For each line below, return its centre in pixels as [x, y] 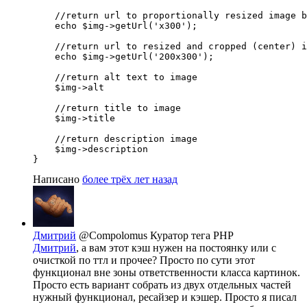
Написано [58, 180]
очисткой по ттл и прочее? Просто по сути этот [144, 260]
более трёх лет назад [130, 180]
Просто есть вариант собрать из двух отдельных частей [162, 285]
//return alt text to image [115, 77]
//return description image [115, 139]
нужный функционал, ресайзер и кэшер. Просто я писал [165, 297]
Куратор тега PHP [192, 236]
